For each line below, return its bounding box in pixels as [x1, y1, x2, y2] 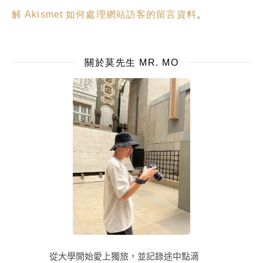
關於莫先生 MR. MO [85, 57, 178, 68]
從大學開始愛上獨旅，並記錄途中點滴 [12, 249, 199, 262]
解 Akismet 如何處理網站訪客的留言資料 [12, 9, 197, 19]
